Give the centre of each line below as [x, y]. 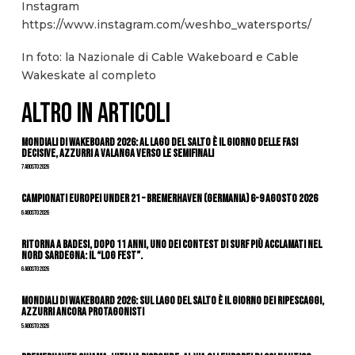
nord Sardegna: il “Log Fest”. [82, 255]
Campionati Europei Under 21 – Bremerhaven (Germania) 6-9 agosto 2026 [169, 199]
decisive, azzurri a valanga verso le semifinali [117, 153]
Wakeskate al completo [88, 75]
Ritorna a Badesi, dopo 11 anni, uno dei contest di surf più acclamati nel [171, 244]
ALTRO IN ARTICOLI [95, 113]
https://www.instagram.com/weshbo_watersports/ [166, 24]
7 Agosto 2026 [35, 167]
